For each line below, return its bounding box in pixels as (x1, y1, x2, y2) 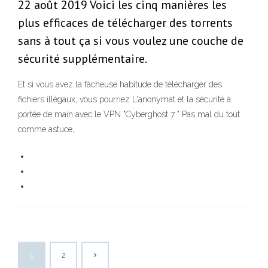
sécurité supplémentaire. (18, 51, 147, 67)
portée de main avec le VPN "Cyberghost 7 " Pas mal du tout (18, 109, 240, 120)
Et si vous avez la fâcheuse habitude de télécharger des (18, 80, 222, 90)
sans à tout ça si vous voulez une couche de (18, 33, 243, 49)
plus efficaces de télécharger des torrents (18, 15, 233, 31)
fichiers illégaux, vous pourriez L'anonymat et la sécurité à (18, 95, 231, 105)
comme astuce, (18, 124, 77, 135)
